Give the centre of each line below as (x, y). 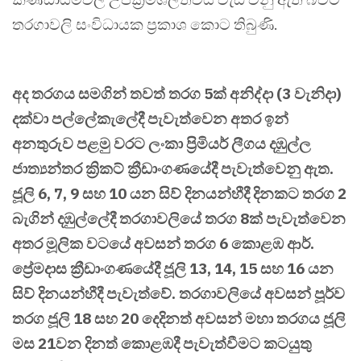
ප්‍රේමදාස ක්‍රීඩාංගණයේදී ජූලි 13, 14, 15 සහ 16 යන (173, 269)
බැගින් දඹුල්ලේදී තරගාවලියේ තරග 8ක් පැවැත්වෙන (179, 219)
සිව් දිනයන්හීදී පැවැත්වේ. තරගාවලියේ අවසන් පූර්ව (178, 294)
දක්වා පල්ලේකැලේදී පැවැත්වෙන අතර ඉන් (150, 119)
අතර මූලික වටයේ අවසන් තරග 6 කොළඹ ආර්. (163, 244)
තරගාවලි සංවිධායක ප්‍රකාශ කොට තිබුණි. (145, 25)
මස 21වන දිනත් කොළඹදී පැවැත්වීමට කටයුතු (162, 344)
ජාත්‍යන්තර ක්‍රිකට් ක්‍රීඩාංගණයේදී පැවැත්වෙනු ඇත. (173, 169)
